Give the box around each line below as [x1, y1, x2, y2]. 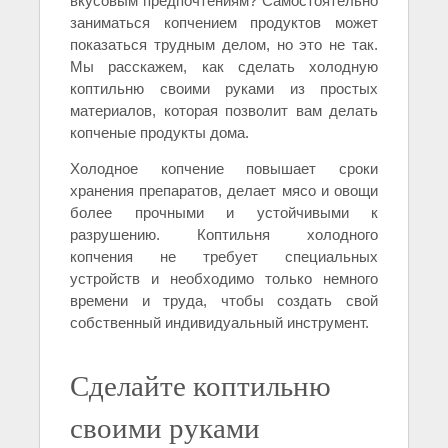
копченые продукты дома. [70, 124, 249, 142]
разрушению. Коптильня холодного [70, 226, 378, 244]
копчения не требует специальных [70, 248, 378, 266]
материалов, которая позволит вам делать [70, 102, 378, 120]
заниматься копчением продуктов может [70, 14, 378, 32]
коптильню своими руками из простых [70, 80, 378, 98]
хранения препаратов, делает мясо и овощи [70, 182, 378, 200]
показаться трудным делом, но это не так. [70, 36, 378, 54]
